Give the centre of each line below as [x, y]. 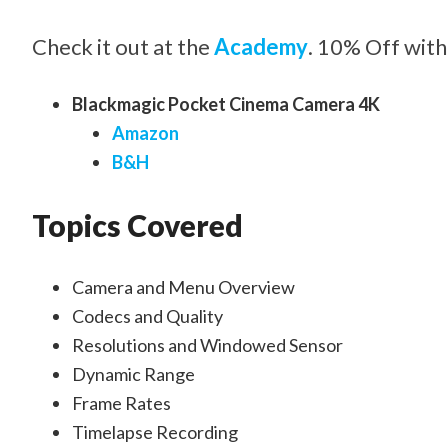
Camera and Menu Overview [183, 287]
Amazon [145, 133]
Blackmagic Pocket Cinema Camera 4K [226, 104]
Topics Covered [137, 225]
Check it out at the [123, 46]
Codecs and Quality [147, 316]
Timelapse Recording [155, 432]
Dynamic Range [133, 374]
